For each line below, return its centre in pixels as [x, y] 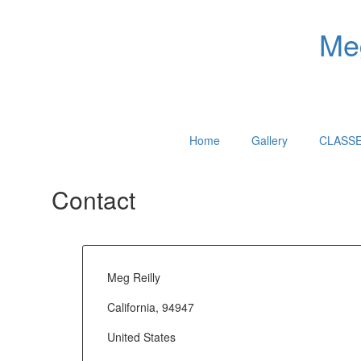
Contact [93, 199]
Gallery [270, 140]
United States [141, 336]
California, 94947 [151, 307]
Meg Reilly [134, 277]
